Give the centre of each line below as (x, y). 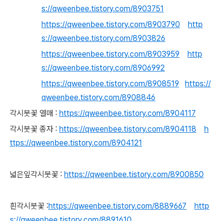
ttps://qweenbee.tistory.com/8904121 (76, 143)
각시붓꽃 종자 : (34, 129)
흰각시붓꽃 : (29, 206)
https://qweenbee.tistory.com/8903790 (111, 24)
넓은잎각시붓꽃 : (36, 174)
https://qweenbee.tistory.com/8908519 (110, 84)
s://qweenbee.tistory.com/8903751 (103, 9)
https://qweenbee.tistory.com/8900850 (134, 174)
